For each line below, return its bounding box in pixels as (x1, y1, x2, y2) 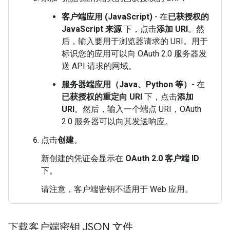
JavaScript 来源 (62, 24, 122, 34)
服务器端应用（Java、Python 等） (62, 79, 191, 89)
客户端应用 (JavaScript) (62, 11, 152, 22)
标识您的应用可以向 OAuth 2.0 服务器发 (62, 48, 207, 59)
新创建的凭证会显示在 (41, 153, 125, 163)
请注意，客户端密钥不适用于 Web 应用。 (41, 184, 193, 194)
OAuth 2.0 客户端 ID (125, 153, 199, 163)
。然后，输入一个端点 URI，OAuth (74, 104, 201, 114)
